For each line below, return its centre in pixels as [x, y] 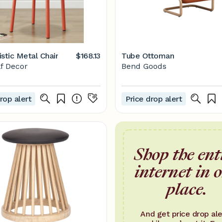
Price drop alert [154, 99]
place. [186, 189]
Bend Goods [144, 66]
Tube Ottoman [148, 56]
